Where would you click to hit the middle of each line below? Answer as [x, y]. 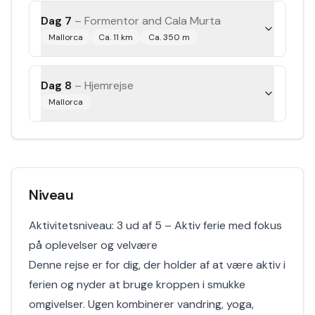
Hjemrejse [109, 85]
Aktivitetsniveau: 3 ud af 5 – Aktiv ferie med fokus [155, 225]
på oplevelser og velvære [93, 245]
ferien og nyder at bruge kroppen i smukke [137, 284]
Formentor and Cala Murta [153, 21]
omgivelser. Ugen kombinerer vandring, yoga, [141, 304]
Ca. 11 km [116, 37]
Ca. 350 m [169, 37]
